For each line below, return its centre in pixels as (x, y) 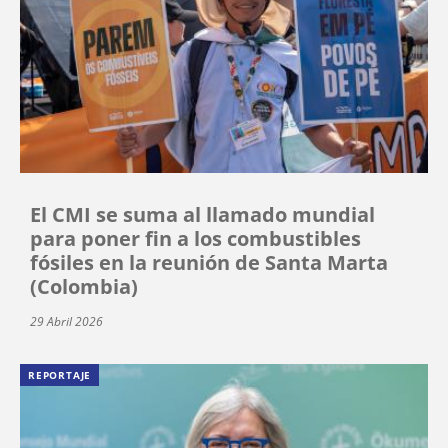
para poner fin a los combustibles (195, 239)
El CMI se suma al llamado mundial (202, 215)
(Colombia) (84, 287)
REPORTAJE (60, 375)
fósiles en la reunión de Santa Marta (209, 263)
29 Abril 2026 (66, 322)
